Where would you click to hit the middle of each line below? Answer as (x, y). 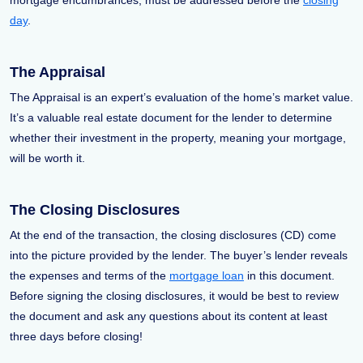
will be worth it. (47, 158)
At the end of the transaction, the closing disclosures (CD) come (173, 235)
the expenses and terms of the (90, 275)
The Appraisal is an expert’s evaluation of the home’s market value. (181, 97)
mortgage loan (207, 275)
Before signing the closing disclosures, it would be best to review (174, 296)
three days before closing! (76, 336)
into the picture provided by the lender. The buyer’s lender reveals (179, 255)
